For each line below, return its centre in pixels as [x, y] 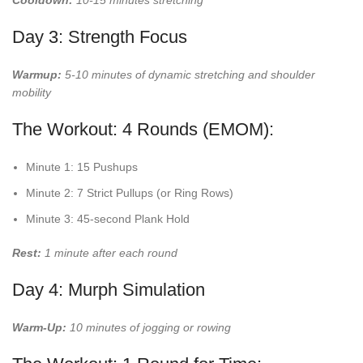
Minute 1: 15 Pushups [82, 167]
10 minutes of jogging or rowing [149, 328]
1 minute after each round [109, 253]
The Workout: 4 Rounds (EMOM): [143, 130]
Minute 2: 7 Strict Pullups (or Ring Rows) [130, 193]
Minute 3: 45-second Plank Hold [108, 219]
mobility [32, 93]
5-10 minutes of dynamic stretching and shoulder [188, 75]
